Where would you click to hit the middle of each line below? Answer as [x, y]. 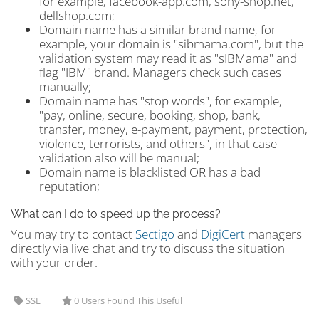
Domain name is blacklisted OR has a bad [150, 172]
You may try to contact [73, 234]
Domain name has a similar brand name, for [158, 30]
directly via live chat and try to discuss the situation [148, 248]
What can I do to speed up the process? [116, 214]
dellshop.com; [77, 15]
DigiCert [223, 234]
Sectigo [155, 234]
